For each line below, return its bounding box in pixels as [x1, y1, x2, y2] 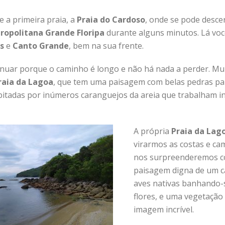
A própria [134, 126, 171, 137]
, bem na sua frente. [69, 40, 144, 51]
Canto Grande [13, 40, 69, 51]
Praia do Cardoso [77, 14, 145, 25]
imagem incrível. [134, 204, 194, 215]
